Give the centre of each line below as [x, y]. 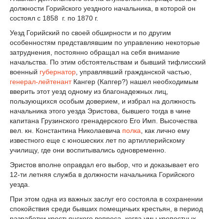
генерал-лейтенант [41, 82]
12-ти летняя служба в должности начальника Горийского [102, 174]
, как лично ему [165, 131]
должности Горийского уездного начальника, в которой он [103, 9]
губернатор [58, 72]
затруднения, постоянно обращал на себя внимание [95, 53]
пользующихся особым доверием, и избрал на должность [103, 101]
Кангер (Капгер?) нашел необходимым [135, 82]
